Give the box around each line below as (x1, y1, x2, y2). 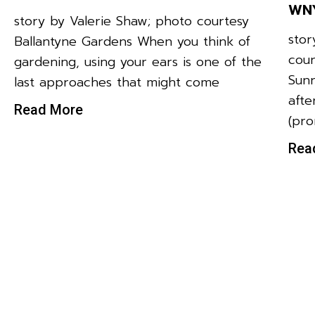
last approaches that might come (14, 72, 219, 92)
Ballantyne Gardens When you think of (14, 31, 250, 51)
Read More (14, 101, 83, 118)
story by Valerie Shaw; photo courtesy (14, 11, 249, 31)
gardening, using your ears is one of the (14, 51, 262, 72)
